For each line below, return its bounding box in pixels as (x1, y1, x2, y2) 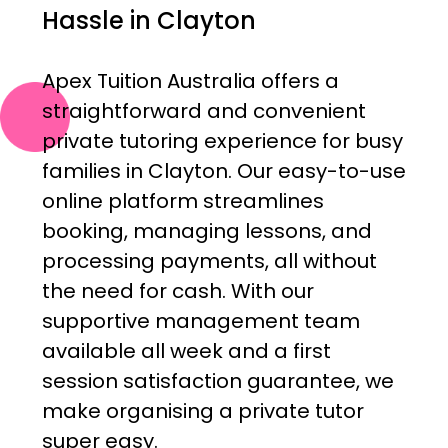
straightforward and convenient (41, 97, 366, 126)
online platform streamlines (41, 187, 324, 216)
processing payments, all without (41, 247, 377, 276)
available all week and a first (41, 337, 331, 366)
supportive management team (41, 307, 360, 336)
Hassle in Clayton (41, 4, 256, 38)
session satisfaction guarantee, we (41, 367, 394, 396)
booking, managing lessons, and (41, 217, 372, 246)
